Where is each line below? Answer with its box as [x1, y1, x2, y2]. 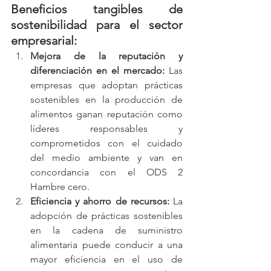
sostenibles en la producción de [30, 93, 183, 105]
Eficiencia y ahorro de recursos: [30, 195, 169, 207]
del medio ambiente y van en [30, 151, 183, 163]
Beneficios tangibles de [11, 1, 183, 16]
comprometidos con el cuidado [30, 137, 183, 149]
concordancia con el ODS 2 [30, 166, 183, 178]
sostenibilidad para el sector [11, 17, 183, 32]
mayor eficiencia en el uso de [30, 253, 183, 265]
